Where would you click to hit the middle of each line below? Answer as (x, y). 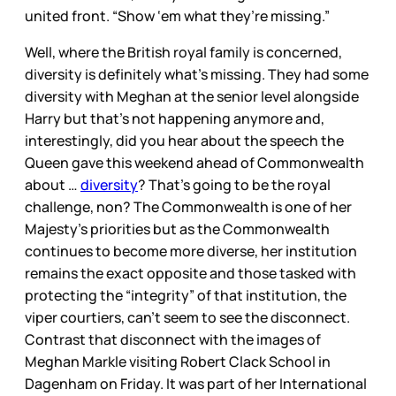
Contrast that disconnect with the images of (173, 340)
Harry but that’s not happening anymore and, (175, 119)
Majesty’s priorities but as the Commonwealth (177, 229)
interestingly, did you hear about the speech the (184, 141)
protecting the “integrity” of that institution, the (186, 296)
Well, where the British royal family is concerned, (183, 53)
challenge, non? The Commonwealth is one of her (188, 207)
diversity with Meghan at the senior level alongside (192, 97)
